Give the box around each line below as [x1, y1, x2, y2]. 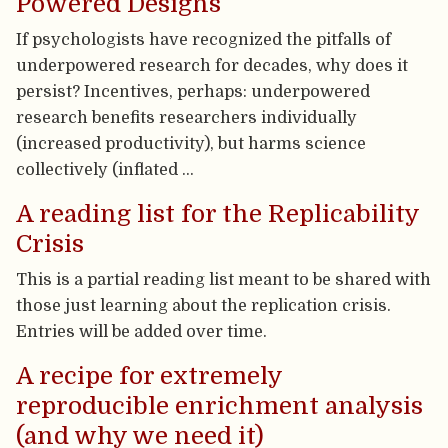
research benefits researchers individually [16, 107, 358, 127]
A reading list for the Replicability [16, 200, 420, 229]
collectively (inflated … [16, 159, 195, 179]
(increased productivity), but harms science [16, 133, 367, 153]
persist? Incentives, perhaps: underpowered [16, 81, 371, 101]
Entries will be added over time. [16, 322, 268, 342]
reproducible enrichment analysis [16, 392, 424, 421]
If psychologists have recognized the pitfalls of [16, 29, 392, 49]
